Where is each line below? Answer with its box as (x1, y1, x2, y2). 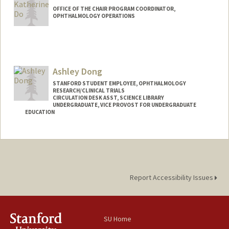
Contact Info (22, 133, 66, 143)
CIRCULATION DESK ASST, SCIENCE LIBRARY (52, 94, 164, 102)
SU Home (104, 214, 132, 223)
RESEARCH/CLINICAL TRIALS (52, 87, 125, 95)
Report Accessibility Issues (129, 172, 215, 182)
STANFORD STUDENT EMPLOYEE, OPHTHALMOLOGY (52, 80, 186, 87)
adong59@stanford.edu (22, 153, 95, 163)
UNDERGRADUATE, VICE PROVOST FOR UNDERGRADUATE (52, 101, 196, 109)
